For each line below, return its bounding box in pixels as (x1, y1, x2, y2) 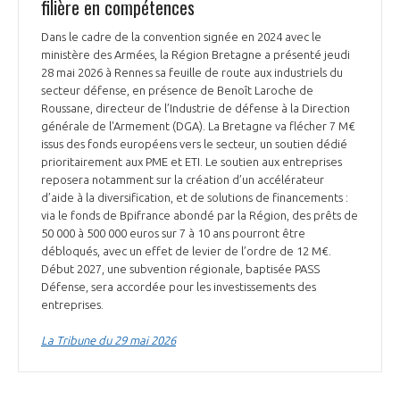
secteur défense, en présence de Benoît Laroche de (41, 84, 313, 97)
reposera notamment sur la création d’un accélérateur (41, 173, 324, 187)
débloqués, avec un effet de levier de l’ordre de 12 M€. (41, 245, 331, 258)
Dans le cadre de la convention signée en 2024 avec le (41, 30, 321, 44)
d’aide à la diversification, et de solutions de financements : (41, 191, 348, 204)
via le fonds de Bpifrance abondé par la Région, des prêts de (41, 209, 358, 222)
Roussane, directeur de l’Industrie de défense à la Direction (41, 102, 350, 115)
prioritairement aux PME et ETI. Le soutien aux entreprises (41, 155, 342, 169)
